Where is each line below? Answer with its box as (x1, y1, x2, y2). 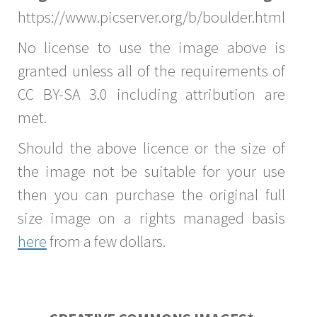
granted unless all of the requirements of (18, 60, 285, 81)
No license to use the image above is (18, 37, 285, 57)
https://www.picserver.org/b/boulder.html (18, 6, 285, 27)
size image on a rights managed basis (18, 207, 285, 228)
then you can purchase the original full (18, 184, 285, 204)
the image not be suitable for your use (18, 161, 285, 181)
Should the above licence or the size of (18, 137, 285, 158)
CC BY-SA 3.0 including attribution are (18, 83, 285, 104)
